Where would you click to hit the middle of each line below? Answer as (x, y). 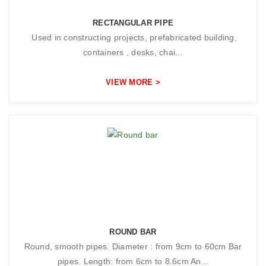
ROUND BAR (133, 232)
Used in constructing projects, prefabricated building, (133, 37)
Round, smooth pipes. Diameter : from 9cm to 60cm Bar (133, 246)
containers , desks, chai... (133, 52)
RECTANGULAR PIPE (133, 23)
